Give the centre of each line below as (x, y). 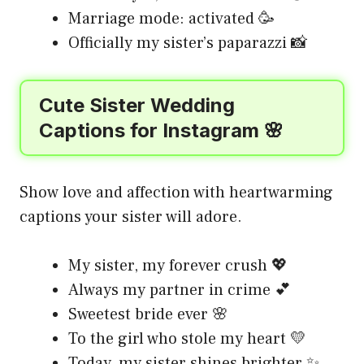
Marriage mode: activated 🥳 (171, 18)
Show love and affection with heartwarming (176, 192)
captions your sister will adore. (131, 217)
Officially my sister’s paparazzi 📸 (188, 43)
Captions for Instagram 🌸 (161, 130)
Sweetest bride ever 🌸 (148, 314)
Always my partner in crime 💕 (180, 290)
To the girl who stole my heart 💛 (187, 338)
